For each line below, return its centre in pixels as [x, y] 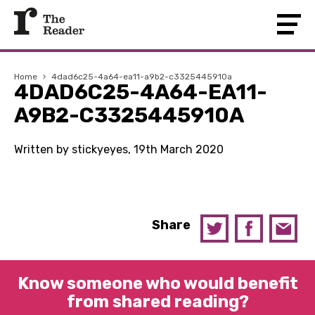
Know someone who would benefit [157, 283]
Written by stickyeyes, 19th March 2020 [119, 149]
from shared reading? [157, 302]
